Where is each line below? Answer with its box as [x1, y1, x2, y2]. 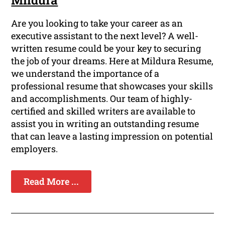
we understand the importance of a [11, 67, 160, 80]
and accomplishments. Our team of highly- [11, 92, 193, 105]
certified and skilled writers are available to [11, 105, 196, 118]
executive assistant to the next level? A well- [11, 30, 199, 42]
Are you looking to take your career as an [11, 17, 183, 30]
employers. [11, 143, 58, 155]
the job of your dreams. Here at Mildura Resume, [11, 55, 214, 67]
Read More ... [24, 175, 79, 188]
